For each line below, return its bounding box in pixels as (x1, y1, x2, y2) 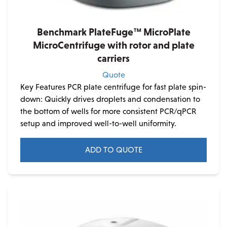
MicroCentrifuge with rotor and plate (32, 40, 195, 51)
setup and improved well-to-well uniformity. (20, 119, 176, 128)
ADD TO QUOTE (85, 145, 142, 154)
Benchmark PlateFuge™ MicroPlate (36, 26, 191, 37)
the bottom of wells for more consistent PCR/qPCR (20, 107, 196, 116)
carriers (97, 53, 130, 64)
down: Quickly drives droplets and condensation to (20, 95, 200, 103)
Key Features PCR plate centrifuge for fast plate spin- (20, 83, 206, 91)
